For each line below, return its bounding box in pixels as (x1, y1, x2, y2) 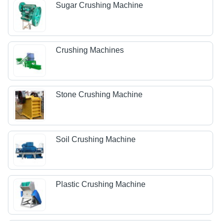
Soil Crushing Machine (56, 135, 136, 144)
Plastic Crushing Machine (56, 180, 146, 188)
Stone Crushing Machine (56, 90, 143, 99)
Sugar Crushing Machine (56, 1, 144, 10)
